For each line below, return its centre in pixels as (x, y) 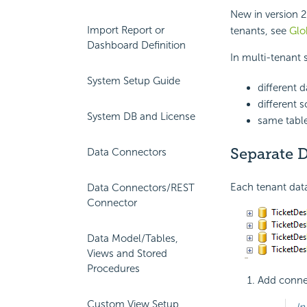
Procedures (113, 269)
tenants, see (259, 31)
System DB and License (141, 116)
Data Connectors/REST (141, 188)
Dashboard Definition (136, 45)
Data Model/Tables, (133, 238)
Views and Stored (127, 254)
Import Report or (126, 30)
